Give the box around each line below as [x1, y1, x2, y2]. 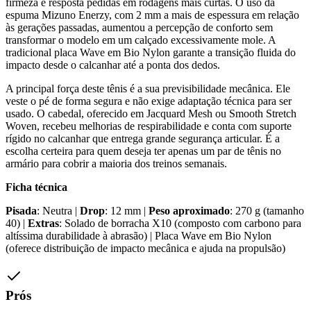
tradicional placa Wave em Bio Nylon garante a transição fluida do [6, 46, 296, 58]
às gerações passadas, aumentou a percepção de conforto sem [6, 21, 273, 33]
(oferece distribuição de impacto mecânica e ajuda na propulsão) [6, 242, 285, 254]
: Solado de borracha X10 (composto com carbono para [59, 217, 301, 229]
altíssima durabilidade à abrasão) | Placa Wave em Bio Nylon [6, 229, 271, 242]
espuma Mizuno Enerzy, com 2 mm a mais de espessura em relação [6, 8, 299, 21]
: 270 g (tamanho [230, 204, 304, 217]
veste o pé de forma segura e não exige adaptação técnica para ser [6, 94, 292, 107]
